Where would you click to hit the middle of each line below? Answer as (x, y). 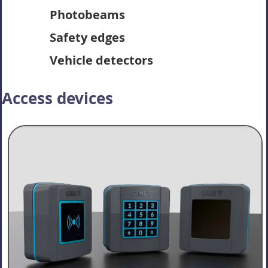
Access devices (57, 98)
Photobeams (87, 15)
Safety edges (87, 38)
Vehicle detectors (101, 60)
